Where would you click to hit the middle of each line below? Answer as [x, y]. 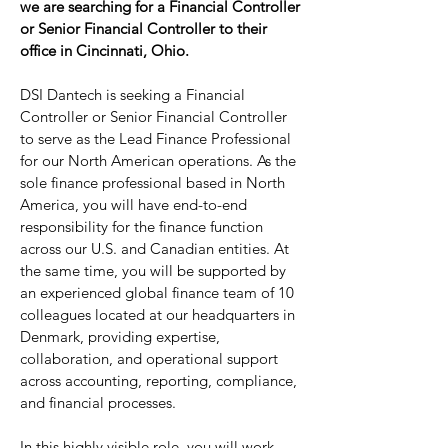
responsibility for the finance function [141, 226]
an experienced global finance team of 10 [157, 292]
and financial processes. [98, 402]
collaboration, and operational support [149, 358]
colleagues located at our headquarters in [157, 314]
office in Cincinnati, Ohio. [104, 50]
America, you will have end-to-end [133, 204]
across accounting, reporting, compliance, [158, 380]
